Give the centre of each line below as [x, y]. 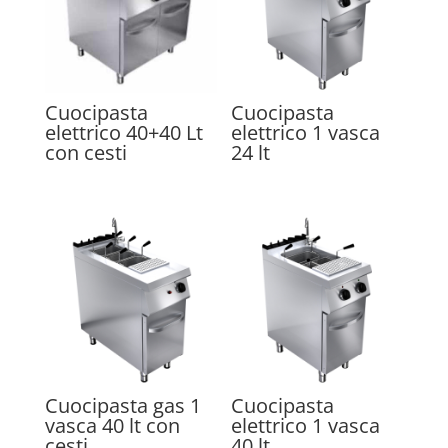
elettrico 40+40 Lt [123, 133]
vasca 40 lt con [112, 426]
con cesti [85, 153]
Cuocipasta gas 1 [122, 406]
